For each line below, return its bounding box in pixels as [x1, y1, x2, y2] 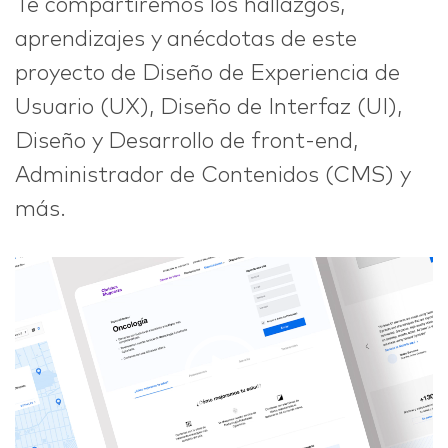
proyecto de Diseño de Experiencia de [15, 63, 400, 85]
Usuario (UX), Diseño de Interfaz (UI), [15, 97, 402, 119]
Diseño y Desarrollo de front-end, [15, 131, 358, 153]
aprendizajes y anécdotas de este [15, 29, 357, 51]
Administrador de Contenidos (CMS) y [15, 165, 410, 187]
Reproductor [14, 262, 143, 284]
